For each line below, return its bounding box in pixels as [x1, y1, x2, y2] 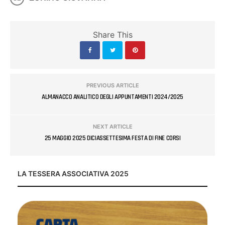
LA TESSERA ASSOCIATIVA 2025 [18, 169, 129, 178]
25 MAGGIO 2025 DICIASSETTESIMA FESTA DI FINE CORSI [44, 134, 181, 142]
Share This [92, 29, 133, 40]
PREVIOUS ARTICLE [86, 81, 139, 89]
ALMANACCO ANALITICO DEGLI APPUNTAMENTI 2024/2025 [42, 92, 183, 101]
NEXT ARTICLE [92, 123, 133, 130]
